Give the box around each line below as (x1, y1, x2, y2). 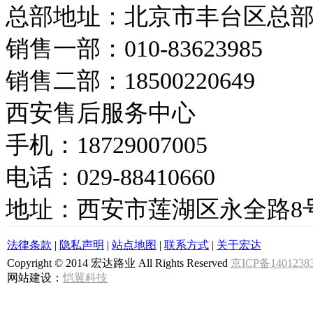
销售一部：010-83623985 (6, 35, 263, 61)
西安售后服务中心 (6, 99, 196, 126)
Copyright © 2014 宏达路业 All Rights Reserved (7, 256, 231, 269)
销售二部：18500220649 (6, 67, 255, 94)
